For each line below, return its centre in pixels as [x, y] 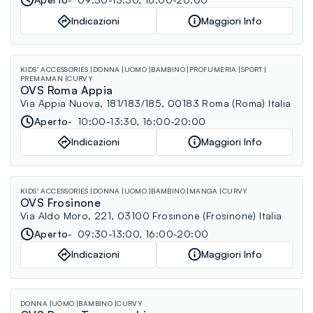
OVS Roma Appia [67, 90]
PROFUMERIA [213, 69]
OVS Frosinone [61, 202]
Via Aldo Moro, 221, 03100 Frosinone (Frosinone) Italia [151, 215]
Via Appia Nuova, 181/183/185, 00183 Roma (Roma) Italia [156, 103]
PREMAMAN [42, 78]
